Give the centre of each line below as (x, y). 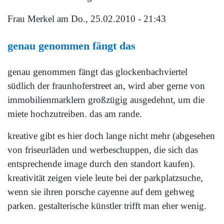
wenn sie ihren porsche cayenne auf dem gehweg (101, 192)
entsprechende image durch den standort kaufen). (101, 164)
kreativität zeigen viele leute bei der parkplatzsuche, (105, 178)
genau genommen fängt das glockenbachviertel (97, 72)
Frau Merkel (31, 19)
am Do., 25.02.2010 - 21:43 (110, 19)
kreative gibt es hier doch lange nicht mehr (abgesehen (111, 136)
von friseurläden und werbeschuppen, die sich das (103, 150)
